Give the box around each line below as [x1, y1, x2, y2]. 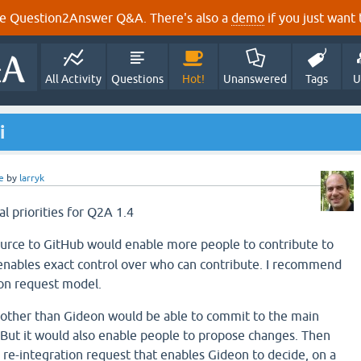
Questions [111, 73, 164, 85]
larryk [19, 172, 44, 184]
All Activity [45, 73, 102, 85]
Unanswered [223, 73, 287, 85]
